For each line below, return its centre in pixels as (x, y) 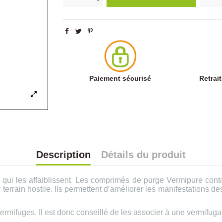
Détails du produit (143, 155)
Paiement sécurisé (120, 78)
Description (63, 155)
